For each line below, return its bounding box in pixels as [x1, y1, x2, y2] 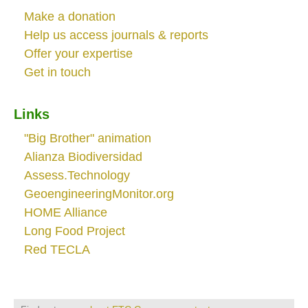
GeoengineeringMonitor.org [24, 186, 174, 201]
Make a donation [24, 10, 115, 24]
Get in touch [24, 65, 91, 80]
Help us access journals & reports [24, 28, 208, 43]
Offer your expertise [24, 47, 133, 61]
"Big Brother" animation [24, 131, 151, 145]
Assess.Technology [24, 168, 130, 182]
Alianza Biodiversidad [24, 149, 142, 164]
